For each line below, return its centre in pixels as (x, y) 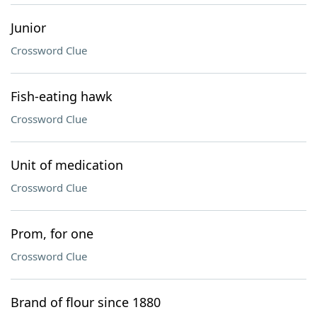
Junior (28, 28)
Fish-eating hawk (62, 96)
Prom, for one (52, 234)
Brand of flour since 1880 (86, 302)
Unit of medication (67, 165)
